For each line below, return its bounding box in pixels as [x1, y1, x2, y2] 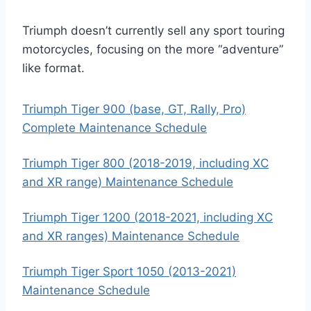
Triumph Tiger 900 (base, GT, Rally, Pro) [22, 102, 246, 116]
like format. [22, 61, 85, 75]
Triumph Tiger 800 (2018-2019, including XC [22, 156, 269, 170]
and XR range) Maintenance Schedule [22, 175, 233, 189]
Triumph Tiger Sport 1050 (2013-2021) [22, 264, 236, 278]
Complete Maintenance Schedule [22, 121, 207, 135]
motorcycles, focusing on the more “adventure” [22, 42, 283, 56]
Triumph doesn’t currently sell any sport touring [22, 24, 285, 37]
